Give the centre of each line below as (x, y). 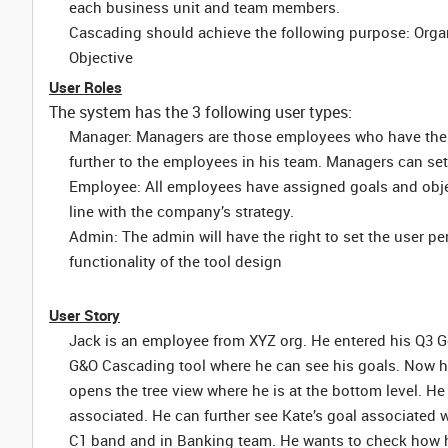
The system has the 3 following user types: (200, 112)
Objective (101, 57)
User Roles (85, 87)
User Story (84, 315)
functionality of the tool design (175, 261)
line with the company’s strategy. (181, 211)
